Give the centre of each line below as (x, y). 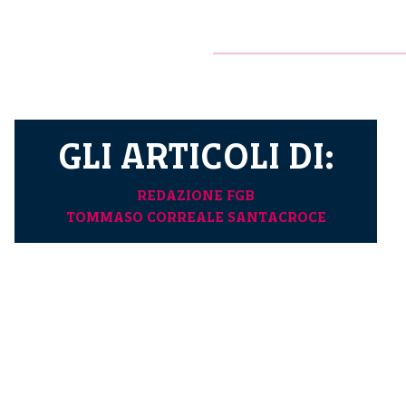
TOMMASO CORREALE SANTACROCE (196, 217)
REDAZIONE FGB (196, 195)
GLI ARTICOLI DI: (196, 155)
